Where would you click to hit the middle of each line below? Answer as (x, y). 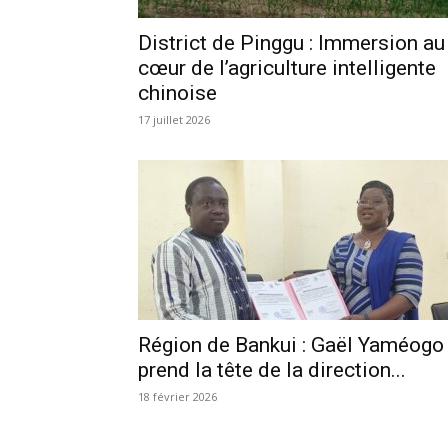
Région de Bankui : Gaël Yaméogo (291, 344)
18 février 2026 (177, 396)
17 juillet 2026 (174, 119)
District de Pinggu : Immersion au (291, 42)
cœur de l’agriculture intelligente (287, 67)
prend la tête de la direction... (272, 369)
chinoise (177, 92)
